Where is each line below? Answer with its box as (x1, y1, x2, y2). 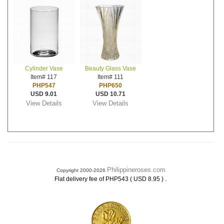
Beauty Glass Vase (85, 65, 136, 72)
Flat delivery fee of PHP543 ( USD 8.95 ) (54, 175, 165, 182)
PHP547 (32, 82, 55, 89)
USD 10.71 (95, 90, 126, 97)
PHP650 (99, 82, 122, 89)
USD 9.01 (30, 90, 57, 97)
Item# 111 (97, 73, 124, 80)
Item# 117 (30, 73, 57, 80)
